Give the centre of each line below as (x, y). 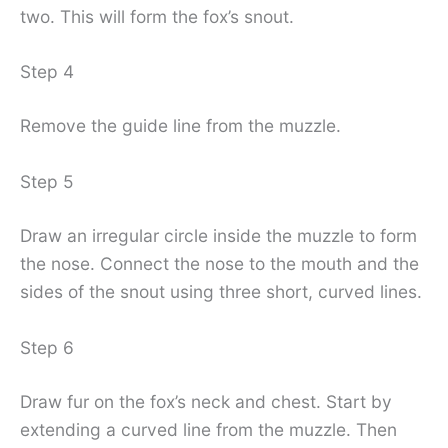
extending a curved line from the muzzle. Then (208, 429)
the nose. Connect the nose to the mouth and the (219, 263)
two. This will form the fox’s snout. (157, 16)
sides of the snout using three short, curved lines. (221, 291)
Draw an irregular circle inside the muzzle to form (218, 235)
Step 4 (47, 72)
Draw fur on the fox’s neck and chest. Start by (206, 401)
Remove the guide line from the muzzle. (180, 126)
